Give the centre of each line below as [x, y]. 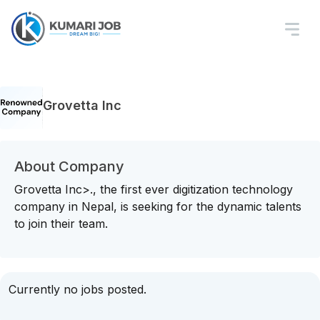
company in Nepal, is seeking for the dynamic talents [158, 206]
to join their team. [61, 224]
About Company [69, 166]
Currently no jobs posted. [77, 289]
